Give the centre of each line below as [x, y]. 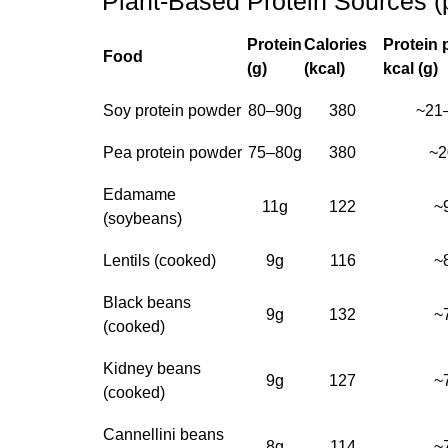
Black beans [147, 302]
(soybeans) [142, 218]
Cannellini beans [163, 434]
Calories [335, 44]
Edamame [139, 194]
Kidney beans [152, 368]
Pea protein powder [172, 152]
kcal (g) [410, 68]
